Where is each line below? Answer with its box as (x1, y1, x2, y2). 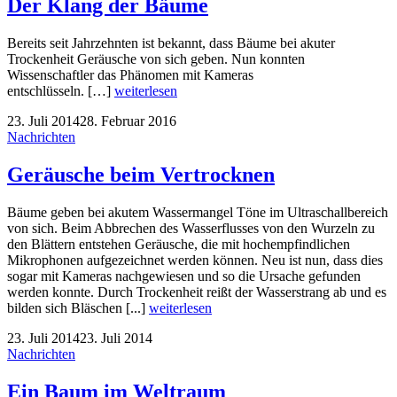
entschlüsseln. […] (7, 82, 114, 98)
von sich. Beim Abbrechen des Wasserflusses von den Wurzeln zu (7, 220, 375, 236)
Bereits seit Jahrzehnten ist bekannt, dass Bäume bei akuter (7, 35, 335, 51)
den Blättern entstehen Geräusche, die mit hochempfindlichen (7, 236, 350, 252)
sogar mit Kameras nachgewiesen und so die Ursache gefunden (7, 268, 361, 284)
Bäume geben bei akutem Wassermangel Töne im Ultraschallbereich (7, 204, 388, 220)
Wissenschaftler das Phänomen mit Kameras (7, 66, 253, 82)
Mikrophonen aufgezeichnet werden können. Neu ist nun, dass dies (7, 252, 383, 268)
